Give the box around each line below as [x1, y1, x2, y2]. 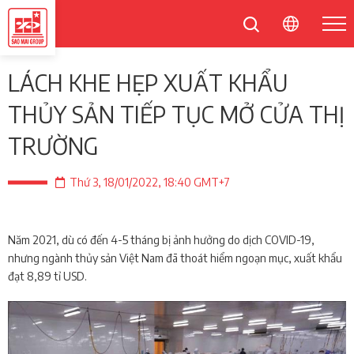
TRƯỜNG [8, 132, 98, 160]
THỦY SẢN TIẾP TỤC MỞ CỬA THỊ [8, 100, 345, 128]
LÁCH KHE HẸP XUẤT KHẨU [8, 69, 288, 96]
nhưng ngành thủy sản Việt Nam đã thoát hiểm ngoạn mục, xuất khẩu [8, 251, 342, 265]
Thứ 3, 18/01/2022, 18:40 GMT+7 [70, 175, 230, 189]
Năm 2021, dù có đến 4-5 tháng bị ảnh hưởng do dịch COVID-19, [8, 233, 314, 247]
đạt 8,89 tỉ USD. [8, 269, 87, 283]
